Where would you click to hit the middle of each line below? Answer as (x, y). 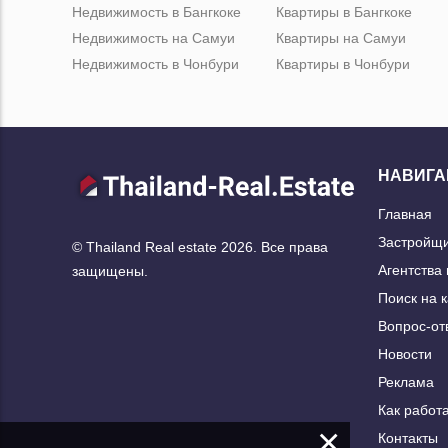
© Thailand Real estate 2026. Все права (200, 246)
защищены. (110, 270)
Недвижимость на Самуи (153, 38)
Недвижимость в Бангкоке (156, 12)
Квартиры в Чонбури (343, 64)
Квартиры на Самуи (341, 38)
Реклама (406, 382)
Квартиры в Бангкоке (344, 12)
